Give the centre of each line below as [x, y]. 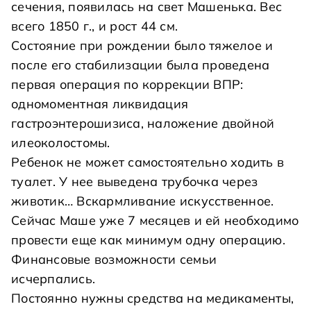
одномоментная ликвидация [100, 104]
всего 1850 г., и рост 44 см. [94, 26]
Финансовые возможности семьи [114, 259]
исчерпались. [53, 279]
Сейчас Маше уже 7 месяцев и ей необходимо [155, 220]
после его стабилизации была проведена [141, 65]
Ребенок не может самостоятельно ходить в [148, 162]
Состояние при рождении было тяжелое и [142, 45]
